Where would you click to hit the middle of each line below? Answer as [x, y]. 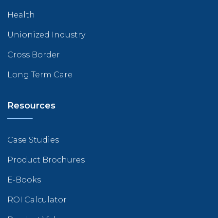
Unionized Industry [46, 35]
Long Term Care [40, 75]
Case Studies [33, 140]
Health [21, 15]
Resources [31, 106]
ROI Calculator [37, 200]
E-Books [24, 180]
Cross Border [34, 55]
